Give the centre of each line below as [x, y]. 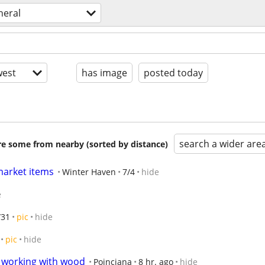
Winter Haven [89, 172]
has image [104, 73]
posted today [173, 73]
